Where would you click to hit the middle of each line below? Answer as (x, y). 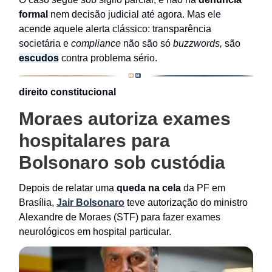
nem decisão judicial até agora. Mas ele (134, 14)
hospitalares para (94, 140)
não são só (148, 43)
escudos (39, 58)
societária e (45, 43)
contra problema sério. (109, 58)
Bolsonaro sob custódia (122, 162)
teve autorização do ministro (186, 202)
